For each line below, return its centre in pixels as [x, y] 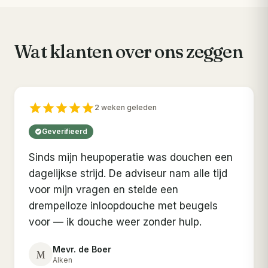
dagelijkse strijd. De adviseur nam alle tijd [128, 174]
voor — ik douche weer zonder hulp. [115, 222]
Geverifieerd [65, 132]
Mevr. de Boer [82, 249]
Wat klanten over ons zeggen [129, 52]
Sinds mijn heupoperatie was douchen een [131, 158]
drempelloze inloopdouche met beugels [123, 206]
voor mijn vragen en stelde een [103, 190]
